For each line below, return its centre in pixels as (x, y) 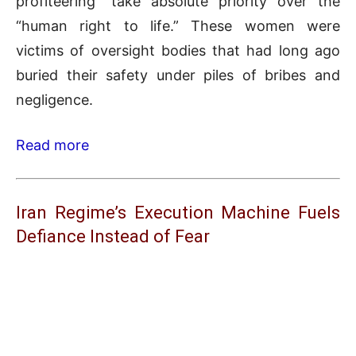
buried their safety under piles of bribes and (178, 75)
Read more (52, 145)
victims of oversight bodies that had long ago (178, 51)
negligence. (54, 100)
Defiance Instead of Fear (113, 237)
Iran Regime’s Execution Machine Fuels (178, 213)
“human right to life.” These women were (178, 26)
